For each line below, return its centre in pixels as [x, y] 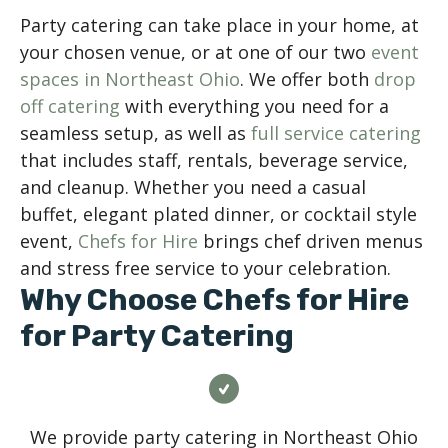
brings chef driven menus [310, 241]
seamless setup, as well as [135, 133]
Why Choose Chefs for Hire [214, 300]
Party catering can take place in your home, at [219, 25]
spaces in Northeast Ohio [130, 79]
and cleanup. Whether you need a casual [193, 187]
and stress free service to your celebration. [205, 268]
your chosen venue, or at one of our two [195, 52]
